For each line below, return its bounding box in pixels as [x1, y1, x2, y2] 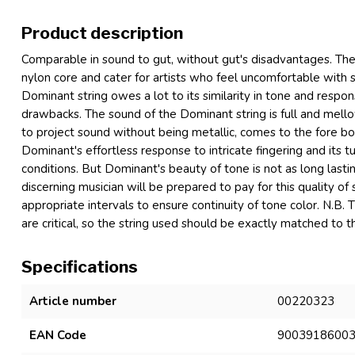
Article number [29, 293, 116, 309]
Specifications [21, 257, 138, 277]
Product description [21, 23, 183, 43]
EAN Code [29, 327, 86, 343]
